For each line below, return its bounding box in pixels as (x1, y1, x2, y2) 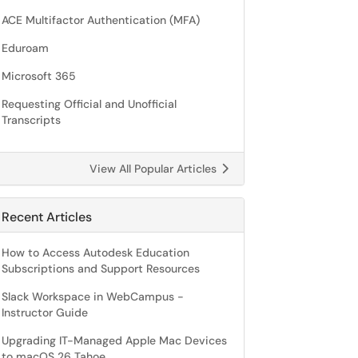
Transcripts (2, 113, 61, 127)
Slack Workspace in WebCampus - (2, 289, 184, 304)
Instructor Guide (2, 305, 88, 320)
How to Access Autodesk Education (2, 245, 189, 260)
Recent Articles (2, 209, 92, 225)
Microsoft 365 (2, 69, 76, 83)
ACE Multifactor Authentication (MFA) (2, 13, 200, 27)
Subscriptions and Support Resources (2, 261, 200, 276)
